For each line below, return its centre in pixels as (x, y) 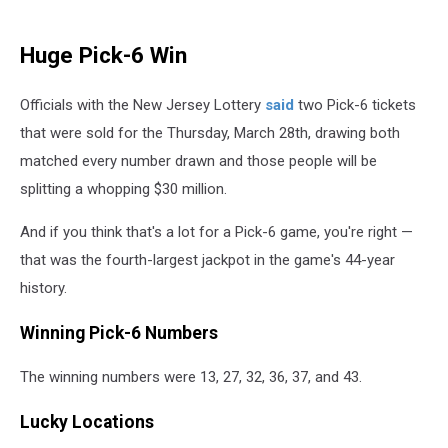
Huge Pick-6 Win (103, 55)
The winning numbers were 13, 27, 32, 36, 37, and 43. (191, 377)
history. (43, 288)
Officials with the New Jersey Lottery (142, 105)
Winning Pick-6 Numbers (119, 332)
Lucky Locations (87, 421)
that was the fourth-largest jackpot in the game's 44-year (207, 260)
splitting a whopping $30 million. (123, 189)
